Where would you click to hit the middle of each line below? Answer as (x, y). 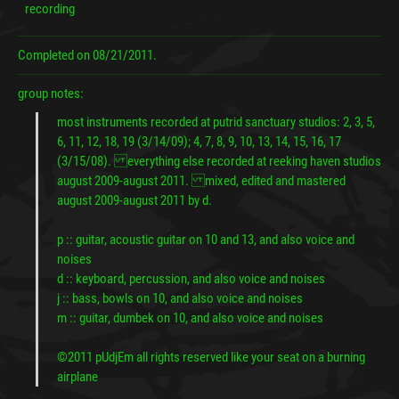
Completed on (55, 55)
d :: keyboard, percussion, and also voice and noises (191, 278)
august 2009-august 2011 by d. (134, 200)
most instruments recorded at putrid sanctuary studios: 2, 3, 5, (216, 122)
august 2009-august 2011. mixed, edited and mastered (201, 180)
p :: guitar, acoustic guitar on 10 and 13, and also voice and (206, 239)
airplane (77, 376)
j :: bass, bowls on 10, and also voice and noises (180, 298)
